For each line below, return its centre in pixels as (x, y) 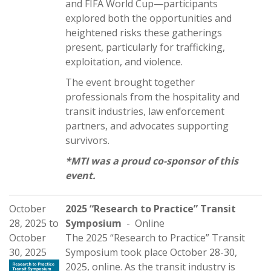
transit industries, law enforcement (145, 111)
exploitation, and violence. (124, 62)
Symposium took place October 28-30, (151, 252)
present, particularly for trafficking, (145, 47)
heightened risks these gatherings (144, 33)
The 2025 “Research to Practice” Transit (155, 238)
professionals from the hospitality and (152, 97)
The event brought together (130, 82)
